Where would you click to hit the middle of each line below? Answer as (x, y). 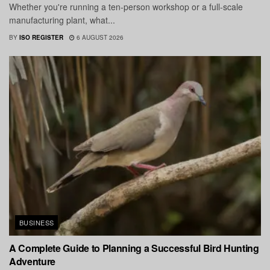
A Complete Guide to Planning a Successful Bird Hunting (134, 248)
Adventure (33, 262)
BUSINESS (37, 223)
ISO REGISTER (41, 37)
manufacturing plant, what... (62, 20)
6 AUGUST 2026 (99, 37)
